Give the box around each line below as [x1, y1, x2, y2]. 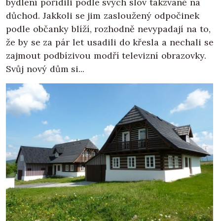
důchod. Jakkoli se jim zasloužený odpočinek [6, 9, 199, 21]
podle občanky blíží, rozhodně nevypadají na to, [6, 23, 211, 35]
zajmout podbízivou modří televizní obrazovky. [6, 49, 207, 61]
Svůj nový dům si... [6, 63, 85, 74]
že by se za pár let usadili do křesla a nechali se [6, 36, 214, 48]
